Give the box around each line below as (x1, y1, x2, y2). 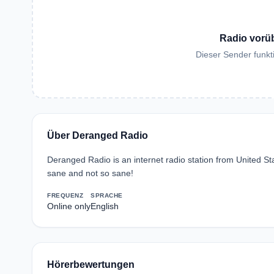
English (91, 201, 119, 211)
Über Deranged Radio (47, 130, 148, 141)
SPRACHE (91, 192, 123, 199)
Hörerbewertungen (47, 259, 135, 270)
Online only (47, 201, 91, 211)
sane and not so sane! (47, 168, 133, 178)
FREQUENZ (47, 192, 83, 199)
